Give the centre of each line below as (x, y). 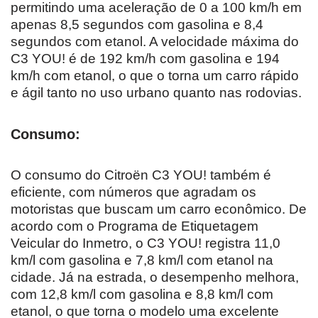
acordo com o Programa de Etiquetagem (135, 226)
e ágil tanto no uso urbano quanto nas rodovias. (156, 92)
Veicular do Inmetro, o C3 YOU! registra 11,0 (146, 243)
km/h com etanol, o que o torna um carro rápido (155, 75)
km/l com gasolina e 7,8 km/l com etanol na (142, 260)
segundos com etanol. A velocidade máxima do (155, 41)
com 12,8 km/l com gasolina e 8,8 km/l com (142, 294)
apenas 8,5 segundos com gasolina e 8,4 (137, 24)
